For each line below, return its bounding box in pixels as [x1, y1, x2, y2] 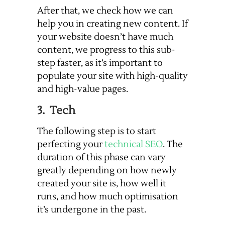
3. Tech [37, 103, 75, 118]
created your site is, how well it [37, 178, 166, 190]
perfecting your [37, 139, 104, 151]
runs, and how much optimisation [37, 191, 178, 203]
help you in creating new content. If [37, 18, 188, 30]
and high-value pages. [37, 83, 128, 95]
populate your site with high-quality [37, 70, 188, 82]
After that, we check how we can [37, 5, 173, 17]
